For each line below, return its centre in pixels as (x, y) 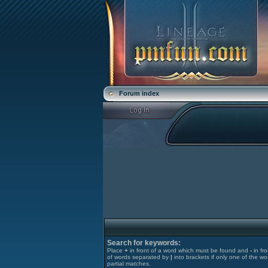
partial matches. (129, 264)
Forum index (139, 93)
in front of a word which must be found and (189, 250)
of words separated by (139, 257)
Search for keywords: (144, 243)
